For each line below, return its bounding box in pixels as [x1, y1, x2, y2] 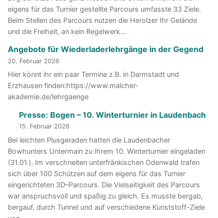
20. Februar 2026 [8, 57, 59, 65]
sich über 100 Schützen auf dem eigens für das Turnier [8, 169, 185, 178]
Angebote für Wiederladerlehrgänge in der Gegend [8, 44, 203, 54]
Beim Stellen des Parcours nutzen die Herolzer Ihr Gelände [8, 16, 197, 24]
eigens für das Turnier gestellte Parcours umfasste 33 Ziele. [8, 4, 201, 13]
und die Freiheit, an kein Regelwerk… [8, 27, 126, 36]
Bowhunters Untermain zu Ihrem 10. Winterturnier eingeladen [8, 146, 205, 155]
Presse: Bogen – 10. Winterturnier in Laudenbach [18, 109, 206, 120]
